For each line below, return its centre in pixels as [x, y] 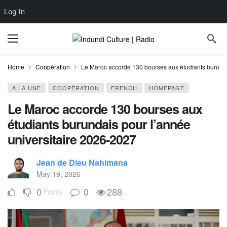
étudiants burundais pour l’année [99, 124]
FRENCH [124, 88]
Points [53, 192]
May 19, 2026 [59, 174]
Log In [14, 11]
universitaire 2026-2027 [72, 139]
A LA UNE [27, 88]
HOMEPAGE [167, 88]
